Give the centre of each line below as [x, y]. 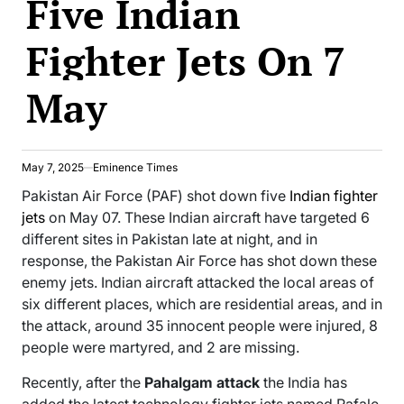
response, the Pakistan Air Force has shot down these [199, 260]
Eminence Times [135, 167]
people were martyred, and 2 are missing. [161, 347]
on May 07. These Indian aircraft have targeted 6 [207, 217]
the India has [303, 382]
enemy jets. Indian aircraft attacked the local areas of [198, 282]
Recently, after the [83, 382]
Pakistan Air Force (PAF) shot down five [156, 195]
